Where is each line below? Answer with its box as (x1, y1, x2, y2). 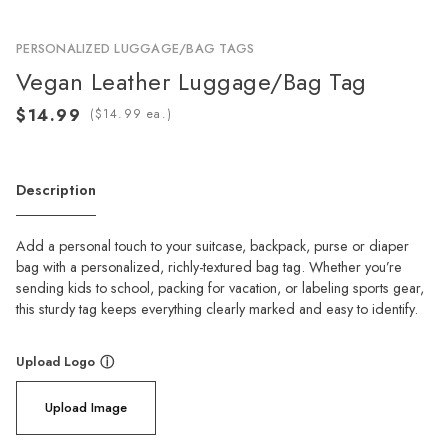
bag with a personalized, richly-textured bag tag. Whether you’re (16, 256, 402, 277)
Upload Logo (16, 351, 95, 371)
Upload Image (45, 397, 127, 417)
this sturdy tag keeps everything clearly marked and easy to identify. (16, 298, 418, 319)
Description (16, 179, 96, 200)
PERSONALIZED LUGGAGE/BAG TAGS (16, 39, 255, 58)
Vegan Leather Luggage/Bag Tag (16, 64, 367, 99)
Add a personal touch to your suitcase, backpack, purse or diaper (16, 235, 409, 256)
